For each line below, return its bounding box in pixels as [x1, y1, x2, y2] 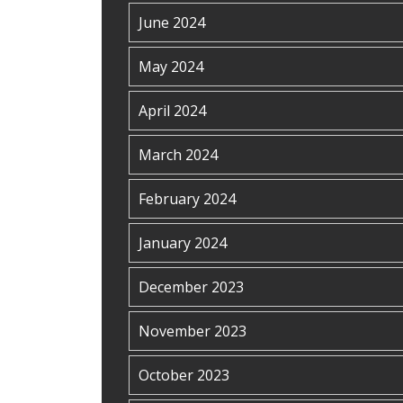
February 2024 [139, 189, 236, 209]
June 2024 [139, 13, 205, 32]
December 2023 [139, 277, 244, 297]
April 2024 [139, 101, 206, 121]
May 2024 [139, 57, 203, 76]
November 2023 [139, 321, 246, 341]
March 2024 [139, 145, 218, 165]
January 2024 [139, 233, 227, 253]
